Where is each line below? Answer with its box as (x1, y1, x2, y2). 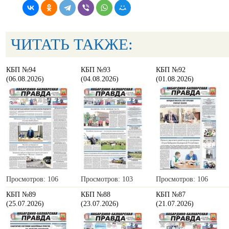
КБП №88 (81, 190, 110, 198)
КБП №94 (6, 65, 36, 74)
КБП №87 (156, 190, 186, 198)
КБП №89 (6, 190, 36, 198)
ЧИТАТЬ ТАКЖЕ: (11, 35, 133, 53)
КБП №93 (81, 65, 110, 74)
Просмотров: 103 (81, 175, 133, 183)
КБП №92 (156, 65, 186, 74)
